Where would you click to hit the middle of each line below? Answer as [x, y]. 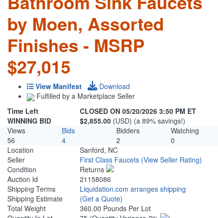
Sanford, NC [99, 150]
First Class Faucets [110, 160]
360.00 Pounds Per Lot [116, 209]
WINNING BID [29, 121]
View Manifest [59, 86]
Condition [22, 170]
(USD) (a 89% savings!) [149, 121]
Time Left [23, 111]
